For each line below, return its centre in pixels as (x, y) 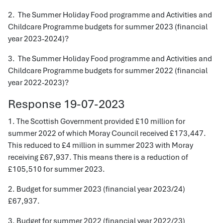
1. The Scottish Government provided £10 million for (97, 121)
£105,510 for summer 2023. (56, 169)
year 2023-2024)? (38, 39)
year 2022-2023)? (38, 83)
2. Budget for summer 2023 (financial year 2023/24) (97, 189)
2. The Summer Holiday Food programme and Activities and (110, 15)
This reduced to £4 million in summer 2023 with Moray (101, 145)
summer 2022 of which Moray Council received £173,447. (107, 133)
